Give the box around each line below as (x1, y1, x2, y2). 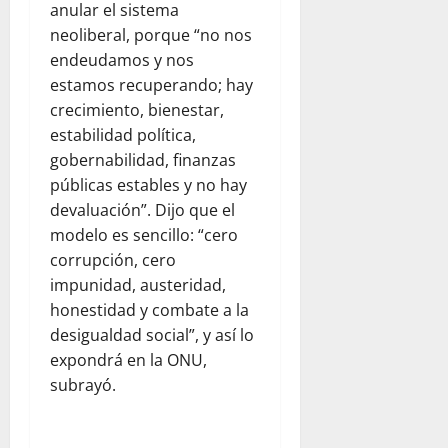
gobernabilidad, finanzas (50, 149, 236, 172)
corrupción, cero (50, 249, 176, 272)
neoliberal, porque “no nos (50, 24, 252, 47)
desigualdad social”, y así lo (50, 324, 254, 347)
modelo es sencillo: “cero (50, 224, 238, 247)
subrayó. (50, 374, 116, 397)
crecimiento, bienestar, (50, 99, 224, 122)
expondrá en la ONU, (50, 349, 207, 372)
